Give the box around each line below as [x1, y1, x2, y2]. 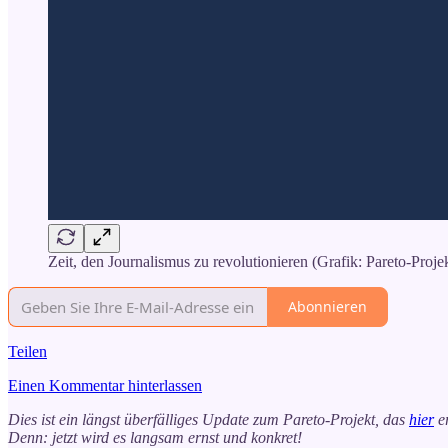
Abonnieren [288, 297, 367, 317]
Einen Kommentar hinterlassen [8, 376, 202, 394]
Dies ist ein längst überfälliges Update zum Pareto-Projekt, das [8, 410, 409, 428]
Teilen [8, 342, 47, 360]
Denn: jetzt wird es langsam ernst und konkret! [8, 428, 302, 446]
